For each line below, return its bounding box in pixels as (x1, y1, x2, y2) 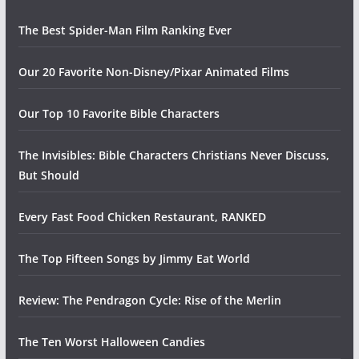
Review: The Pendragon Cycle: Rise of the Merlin (18, 292, 281, 309)
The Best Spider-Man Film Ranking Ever (18, 22, 232, 38)
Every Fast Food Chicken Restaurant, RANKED (18, 209, 266, 225)
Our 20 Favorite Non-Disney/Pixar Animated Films (18, 64, 289, 80)
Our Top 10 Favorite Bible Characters (18, 106, 220, 122)
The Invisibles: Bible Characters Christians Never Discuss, (18, 147, 329, 163)
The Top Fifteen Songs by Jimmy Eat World (18, 251, 250, 267)
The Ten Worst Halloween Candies (18, 334, 205, 350)
